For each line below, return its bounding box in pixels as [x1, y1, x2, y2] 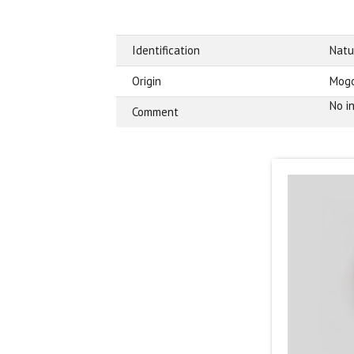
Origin [132, 73, 161, 88]
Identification [132, 42, 200, 58]
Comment [132, 104, 179, 119]
